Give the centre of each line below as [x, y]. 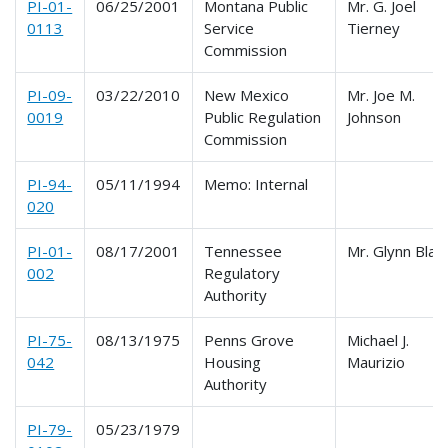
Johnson [374, 116]
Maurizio [376, 361]
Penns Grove [249, 339]
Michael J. [378, 339]
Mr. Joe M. [381, 94]
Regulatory [242, 272]
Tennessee [243, 250]
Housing [233, 361]
